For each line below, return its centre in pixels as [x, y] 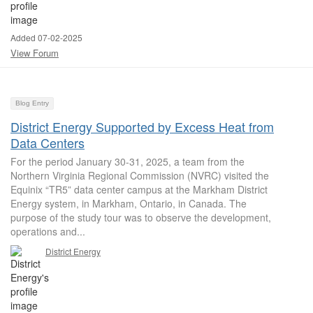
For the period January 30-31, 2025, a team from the [128, 161]
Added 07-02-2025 [46, 37]
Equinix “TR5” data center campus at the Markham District [139, 189]
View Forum [35, 53]
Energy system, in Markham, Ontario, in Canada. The [129, 203]
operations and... [48, 231]
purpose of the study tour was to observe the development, [141, 217]
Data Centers [48, 143]
